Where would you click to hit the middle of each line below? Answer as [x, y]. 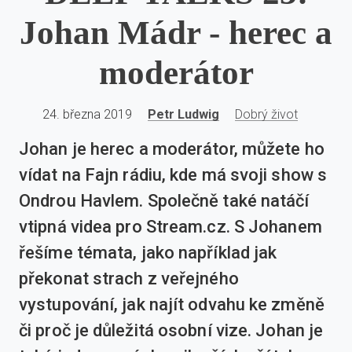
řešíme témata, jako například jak [148, 253]
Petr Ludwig [183, 114]
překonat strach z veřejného [129, 279]
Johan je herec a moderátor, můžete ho [172, 149]
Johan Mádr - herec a [176, 32]
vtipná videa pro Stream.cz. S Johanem [170, 227]
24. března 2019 [87, 114]
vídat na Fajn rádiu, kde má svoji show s [173, 175]
